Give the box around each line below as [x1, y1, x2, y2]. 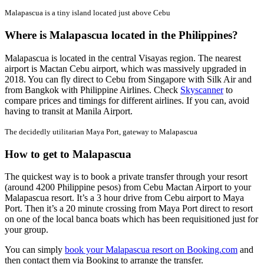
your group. [5, 225, 48, 235]
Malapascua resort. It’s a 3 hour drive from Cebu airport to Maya [5, 193, 244, 203]
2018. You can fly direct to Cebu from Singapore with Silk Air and [5, 74, 252, 84]
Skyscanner [180, 84, 223, 95]
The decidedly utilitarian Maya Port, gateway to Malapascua [5, 127, 197, 136]
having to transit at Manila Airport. [5, 105, 133, 116]
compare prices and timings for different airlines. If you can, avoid [5, 95, 249, 105]
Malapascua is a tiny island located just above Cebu [5, 8, 170, 18]
